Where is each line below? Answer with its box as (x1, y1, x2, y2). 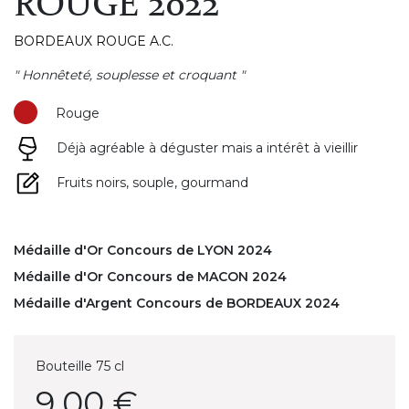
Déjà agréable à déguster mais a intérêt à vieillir (57, 140, 358, 156)
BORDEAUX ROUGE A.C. (14, 32, 173, 49)
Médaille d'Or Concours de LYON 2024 (14, 241, 272, 258)
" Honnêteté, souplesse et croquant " (14, 66, 245, 83)
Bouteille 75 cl (36, 357, 124, 374)
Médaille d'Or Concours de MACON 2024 (14, 267, 287, 285)
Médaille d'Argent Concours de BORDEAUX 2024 (14, 294, 340, 311)
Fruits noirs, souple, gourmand (57, 174, 248, 191)
